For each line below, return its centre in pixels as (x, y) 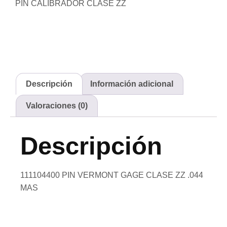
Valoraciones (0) (57, 106)
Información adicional (131, 84)
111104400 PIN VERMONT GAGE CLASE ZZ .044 (112, 175)
